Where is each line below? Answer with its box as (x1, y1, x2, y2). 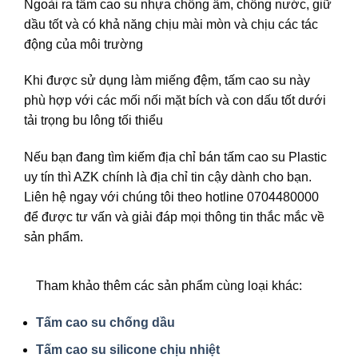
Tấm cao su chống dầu (36, 315, 175, 329)
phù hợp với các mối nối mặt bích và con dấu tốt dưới (24, 93, 326, 108)
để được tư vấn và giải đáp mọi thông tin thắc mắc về (24, 210, 324, 225)
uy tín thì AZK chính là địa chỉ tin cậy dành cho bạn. (24, 170, 312, 185)
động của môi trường (24, 37, 143, 51)
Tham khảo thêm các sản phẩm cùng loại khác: (36, 279, 302, 293)
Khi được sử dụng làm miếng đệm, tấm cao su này (24, 74, 310, 88)
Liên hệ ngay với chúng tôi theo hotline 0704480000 (24, 190, 319, 205)
